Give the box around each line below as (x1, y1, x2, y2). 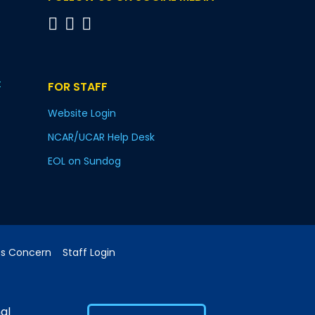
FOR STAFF (48, 79, 108, 95)
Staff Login (63, 245, 115, 259)
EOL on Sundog (48, 154, 121, 168)
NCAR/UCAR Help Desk (48, 130, 155, 144)
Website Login (48, 106, 116, 120)
